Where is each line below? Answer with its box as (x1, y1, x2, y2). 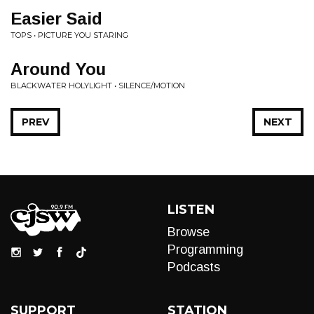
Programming (168, 243, 243, 257)
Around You (11, 60, 106, 78)
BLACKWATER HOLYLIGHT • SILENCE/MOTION (11, 81, 185, 90)
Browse (168, 225, 210, 239)
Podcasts (168, 260, 220, 274)
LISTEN (168, 202, 214, 217)
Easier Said (11, 9, 102, 28)
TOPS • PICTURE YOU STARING (11, 30, 128, 40)
